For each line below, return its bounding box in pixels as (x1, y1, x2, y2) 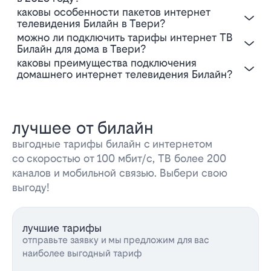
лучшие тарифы (22, 221, 102, 235)
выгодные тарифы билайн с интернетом (12, 137, 212, 151)
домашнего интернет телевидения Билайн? (17, 68, 232, 81)
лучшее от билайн (12, 118, 154, 138)
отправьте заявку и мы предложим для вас (22, 234, 209, 246)
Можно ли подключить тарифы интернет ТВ (17, 31, 24, 44)
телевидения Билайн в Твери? (17, 17, 165, 30)
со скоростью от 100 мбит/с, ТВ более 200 (12, 152, 226, 165)
